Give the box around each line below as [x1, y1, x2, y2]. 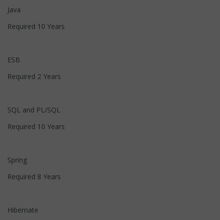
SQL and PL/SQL [7, 105, 60, 114]
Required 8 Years [7, 171, 61, 181]
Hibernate [7, 205, 38, 215]
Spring [7, 155, 27, 165]
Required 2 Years [7, 71, 61, 81]
